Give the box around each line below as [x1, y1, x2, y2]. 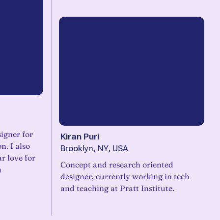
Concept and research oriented [60, 160, 173, 169]
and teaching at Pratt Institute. [60, 183, 174, 193]
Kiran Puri [60, 132, 99, 141]
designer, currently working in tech [60, 171, 190, 181]
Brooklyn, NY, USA [60, 144, 128, 153]
